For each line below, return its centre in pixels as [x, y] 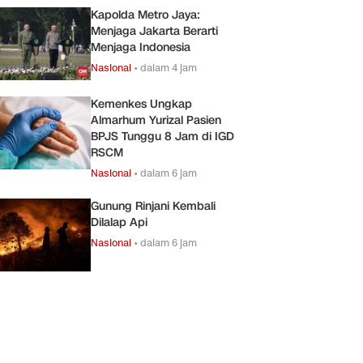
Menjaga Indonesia [141, 47]
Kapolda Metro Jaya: [145, 15]
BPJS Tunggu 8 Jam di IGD [162, 136]
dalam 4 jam [169, 67]
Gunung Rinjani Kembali [153, 206]
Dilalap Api [119, 222]
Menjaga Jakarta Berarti [154, 31]
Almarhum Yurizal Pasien [156, 120]
